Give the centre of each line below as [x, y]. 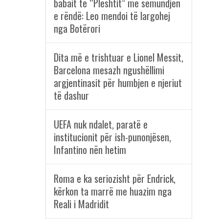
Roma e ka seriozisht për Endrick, [114, 179]
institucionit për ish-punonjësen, [112, 137]
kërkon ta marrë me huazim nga [112, 191]
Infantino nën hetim [90, 150]
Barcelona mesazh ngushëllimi [109, 70]
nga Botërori [77, 29]
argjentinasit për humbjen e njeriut [118, 83]
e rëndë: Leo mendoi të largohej [112, 16]
